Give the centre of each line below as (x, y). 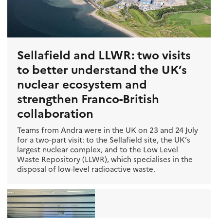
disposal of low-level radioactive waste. (86, 169)
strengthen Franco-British (88, 98)
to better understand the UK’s (102, 69)
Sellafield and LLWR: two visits (104, 54)
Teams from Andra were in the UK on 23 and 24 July (108, 130)
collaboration (55, 113)
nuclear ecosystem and (82, 84)
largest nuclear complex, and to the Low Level (98, 149)
